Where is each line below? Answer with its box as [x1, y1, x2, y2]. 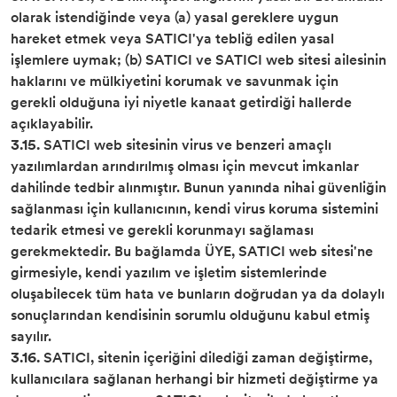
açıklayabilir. [11, 113, 93, 134]
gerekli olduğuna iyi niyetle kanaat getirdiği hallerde [11, 92, 352, 113]
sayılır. [11, 326, 51, 346]
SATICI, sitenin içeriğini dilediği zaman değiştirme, [40, 347, 372, 368]
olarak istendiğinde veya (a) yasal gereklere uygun [11, 7, 339, 27]
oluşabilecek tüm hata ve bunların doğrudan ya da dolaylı [11, 284, 385, 304]
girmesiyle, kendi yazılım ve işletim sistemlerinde [11, 262, 327, 283]
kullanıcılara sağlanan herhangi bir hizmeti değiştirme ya [11, 369, 378, 389]
